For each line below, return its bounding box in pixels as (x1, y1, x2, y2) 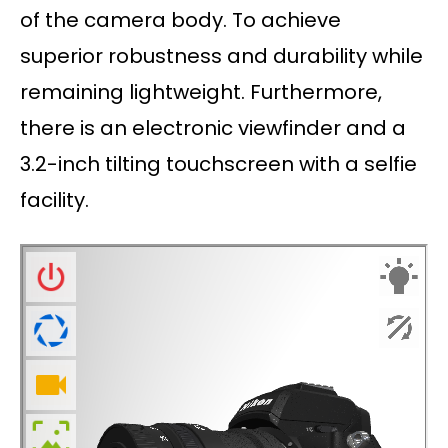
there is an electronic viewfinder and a (20, 114, 406, 143)
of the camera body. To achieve (20, 6, 341, 35)
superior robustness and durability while (20, 42, 423, 71)
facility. (20, 186, 89, 215)
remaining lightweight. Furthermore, (20, 78, 382, 107)
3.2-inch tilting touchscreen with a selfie (20, 150, 417, 179)
